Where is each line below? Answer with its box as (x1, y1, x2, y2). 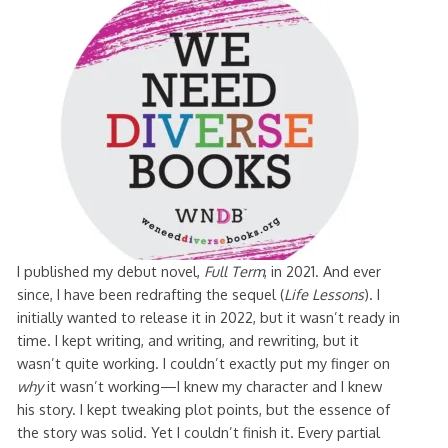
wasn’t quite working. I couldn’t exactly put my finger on (16, 353, 390, 372)
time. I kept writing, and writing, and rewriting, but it (16, 330, 359, 349)
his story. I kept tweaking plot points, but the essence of (16, 399, 390, 418)
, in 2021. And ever (263, 261, 381, 280)
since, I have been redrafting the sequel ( (16, 284, 284, 303)
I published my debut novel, (16, 261, 204, 280)
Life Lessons (283, 284, 364, 303)
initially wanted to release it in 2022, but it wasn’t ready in (16, 307, 400, 326)
